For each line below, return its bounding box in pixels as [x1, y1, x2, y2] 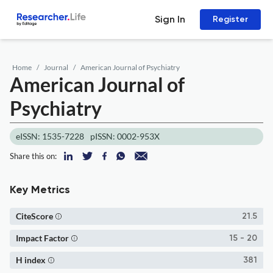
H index [16, 255, 46, 265]
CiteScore [16, 211, 53, 221]
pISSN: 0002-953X [90, 131, 160, 141]
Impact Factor [16, 233, 69, 243]
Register [213, 14, 248, 24]
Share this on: [10, 151, 57, 161]
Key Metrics [10, 185, 70, 196]
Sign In [155, 13, 185, 25]
